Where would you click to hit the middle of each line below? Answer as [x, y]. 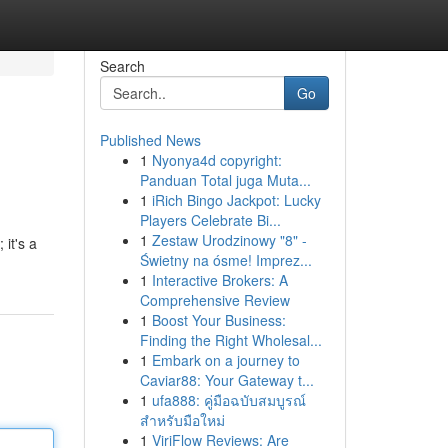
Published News [150, 140]
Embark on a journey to [225, 360]
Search [122, 66]
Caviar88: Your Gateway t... [226, 380]
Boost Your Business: [218, 320]
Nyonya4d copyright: [216, 160]
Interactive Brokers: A [219, 280]
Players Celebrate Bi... [210, 220]
